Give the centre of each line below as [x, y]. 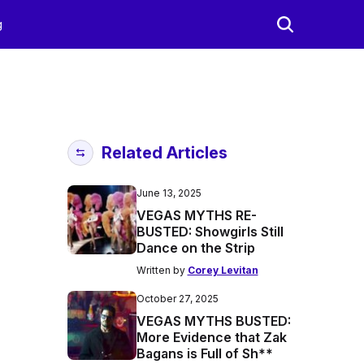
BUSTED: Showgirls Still [210, 232]
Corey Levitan [223, 270]
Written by [162, 270]
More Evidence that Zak [211, 337]
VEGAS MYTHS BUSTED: [213, 321]
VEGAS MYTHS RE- [196, 215]
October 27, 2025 [177, 299]
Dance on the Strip [195, 248]
